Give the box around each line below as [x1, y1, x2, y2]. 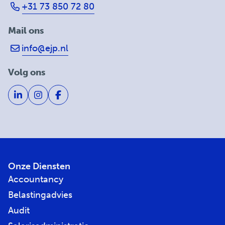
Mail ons [8, 25, 44, 36]
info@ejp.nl [19, 42, 68, 54]
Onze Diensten [8, 160, 70, 172]
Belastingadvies [8, 189, 72, 200]
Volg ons [8, 66, 45, 78]
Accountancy [8, 173, 63, 185]
